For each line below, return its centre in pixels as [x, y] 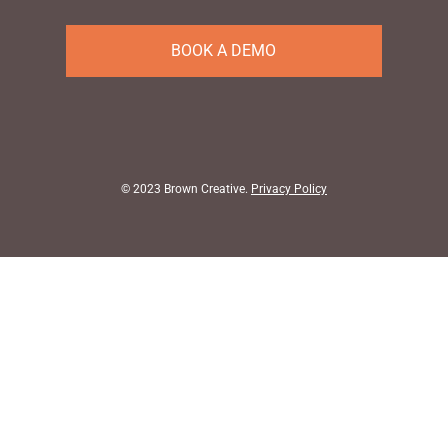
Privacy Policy [288, 189]
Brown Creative [204, 189]
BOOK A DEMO [224, 51]
